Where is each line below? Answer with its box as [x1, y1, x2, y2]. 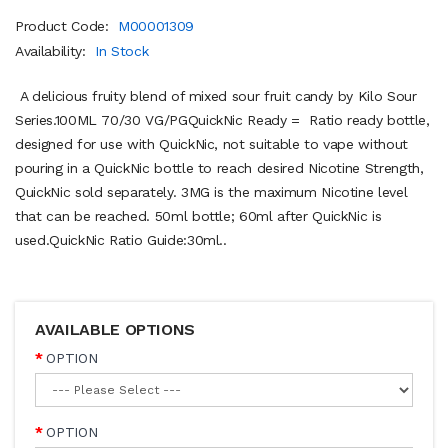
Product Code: [15, 17, 114, 34]
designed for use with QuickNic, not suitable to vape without [15, 135, 408, 152]
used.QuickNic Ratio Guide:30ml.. [15, 231, 227, 248]
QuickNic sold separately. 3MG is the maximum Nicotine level [15, 183, 408, 200]
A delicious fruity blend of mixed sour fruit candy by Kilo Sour [15, 87, 417, 104]
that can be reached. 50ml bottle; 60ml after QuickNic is [15, 207, 382, 224]
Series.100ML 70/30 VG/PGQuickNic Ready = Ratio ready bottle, [15, 111, 430, 128]
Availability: [15, 42, 91, 59]
